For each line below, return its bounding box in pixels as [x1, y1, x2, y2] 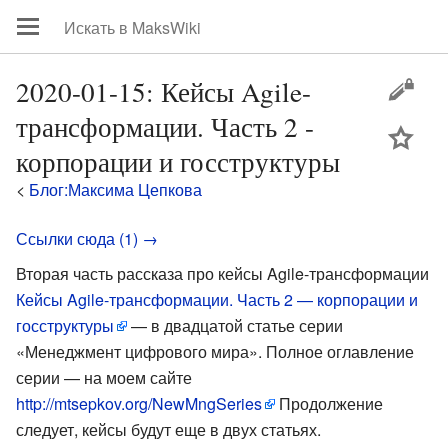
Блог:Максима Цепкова [29, 178, 202, 201]
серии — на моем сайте [16, 366, 192, 389]
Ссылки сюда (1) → [16, 227, 158, 250]
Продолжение [275, 392, 383, 415]
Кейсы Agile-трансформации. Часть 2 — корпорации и [16, 288, 418, 311]
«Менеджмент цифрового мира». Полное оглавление [16, 340, 414, 363]
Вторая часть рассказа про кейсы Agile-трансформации [16, 262, 429, 285]
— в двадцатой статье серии [127, 314, 343, 337]
